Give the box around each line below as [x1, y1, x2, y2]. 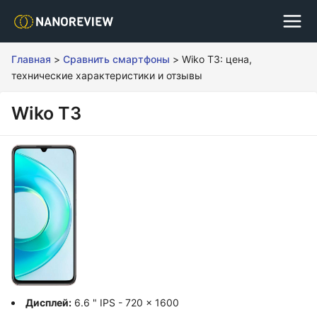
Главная [11, 53, 51, 65]
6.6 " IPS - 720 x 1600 [71, 296, 179, 309]
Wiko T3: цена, [182, 53, 252, 65]
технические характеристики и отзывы [11, 69, 202, 81]
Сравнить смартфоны [63, 53, 170, 65]
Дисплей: [25, 296, 71, 309]
